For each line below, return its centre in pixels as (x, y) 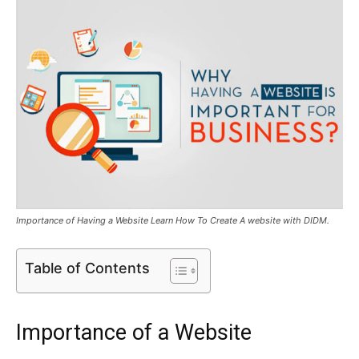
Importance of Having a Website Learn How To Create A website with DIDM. (173, 220)
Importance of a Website (134, 332)
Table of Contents (87, 268)
